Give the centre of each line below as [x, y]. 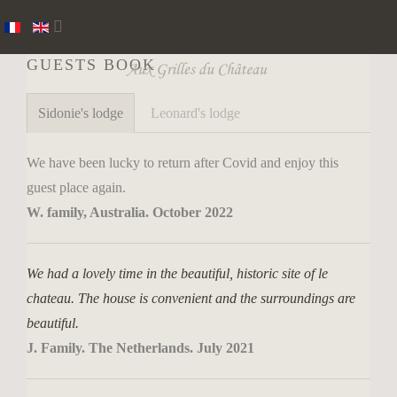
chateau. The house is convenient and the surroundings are [191, 298]
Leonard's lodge [195, 113]
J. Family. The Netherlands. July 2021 [140, 348]
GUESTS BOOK [91, 65]
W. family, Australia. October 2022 [130, 212]
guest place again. [76, 187]
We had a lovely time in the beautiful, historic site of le [177, 273]
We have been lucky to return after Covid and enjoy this [183, 163]
